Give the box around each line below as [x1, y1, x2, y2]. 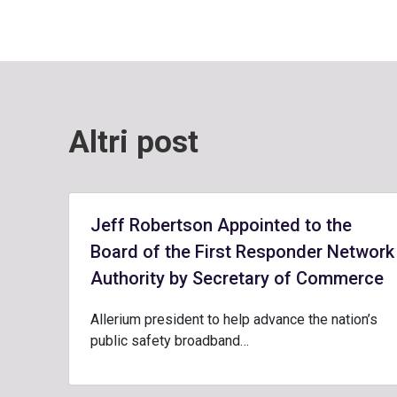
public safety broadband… [90, 332, 249, 349]
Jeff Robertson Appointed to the [90, 214, 352, 236]
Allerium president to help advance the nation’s [90, 311, 378, 328]
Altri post [68, 124, 198, 160]
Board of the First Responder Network [90, 241, 394, 262]
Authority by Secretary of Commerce [90, 268, 384, 289]
